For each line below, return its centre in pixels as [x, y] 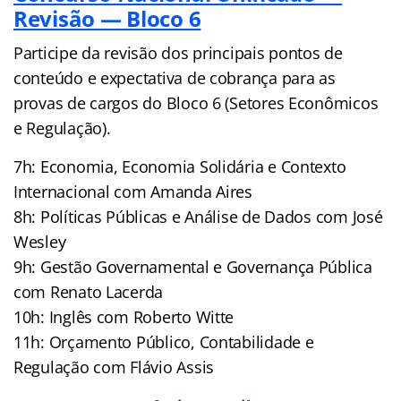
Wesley [40, 241]
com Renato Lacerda [89, 291]
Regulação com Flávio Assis [114, 367]
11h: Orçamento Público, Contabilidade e [164, 341]
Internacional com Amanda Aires [133, 191]
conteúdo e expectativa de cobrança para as [175, 77]
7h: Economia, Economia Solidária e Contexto [180, 166]
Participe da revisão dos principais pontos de [178, 52]
